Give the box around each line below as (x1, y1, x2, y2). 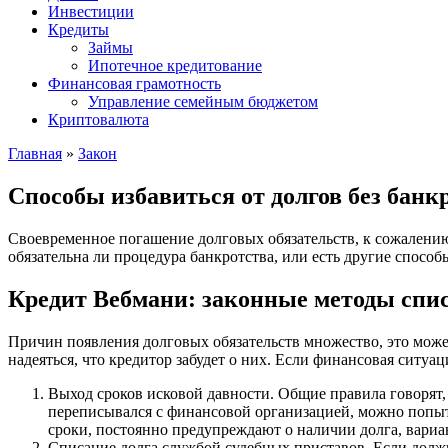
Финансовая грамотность (48, 75, 221, 92)
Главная (8, 145, 62, 162)
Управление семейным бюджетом (88, 93, 318, 110)
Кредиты (48, 21, 109, 38)
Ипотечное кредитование (88, 57, 262, 74)
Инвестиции (48, 3, 134, 20)
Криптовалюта (48, 111, 149, 128)
